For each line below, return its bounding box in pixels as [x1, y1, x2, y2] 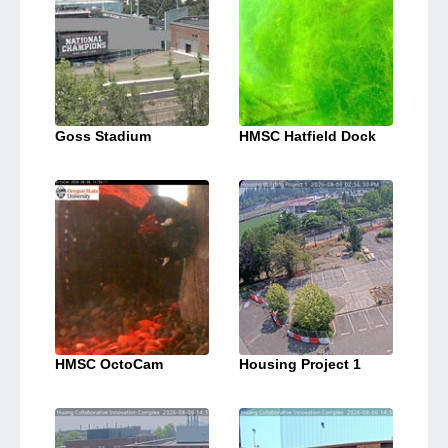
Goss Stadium [55, 127, 151, 144]
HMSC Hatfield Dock [239, 127, 376, 144]
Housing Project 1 [239, 356, 361, 373]
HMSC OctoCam [55, 356, 163, 373]
